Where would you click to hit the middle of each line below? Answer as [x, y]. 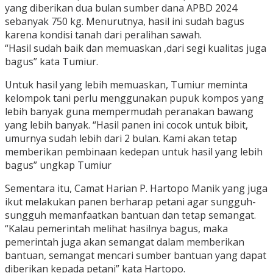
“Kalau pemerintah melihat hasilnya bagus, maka [116, 229]
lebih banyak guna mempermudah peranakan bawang [129, 112]
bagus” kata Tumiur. [51, 62]
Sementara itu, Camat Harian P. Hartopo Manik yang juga [136, 189]
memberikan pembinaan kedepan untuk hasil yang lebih [134, 152]
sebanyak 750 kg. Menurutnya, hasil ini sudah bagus [125, 22]
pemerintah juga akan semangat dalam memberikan [125, 242]
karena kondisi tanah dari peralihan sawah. [103, 35]
